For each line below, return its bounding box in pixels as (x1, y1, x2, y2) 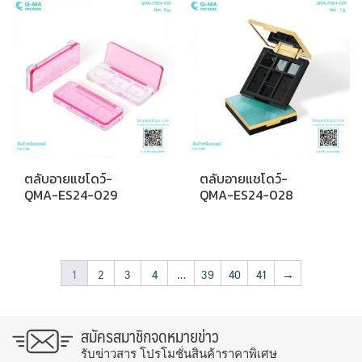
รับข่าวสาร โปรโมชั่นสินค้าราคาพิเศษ (81, 347, 277, 360)
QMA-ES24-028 (200, 185, 294, 205)
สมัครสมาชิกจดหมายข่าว (81, 322, 219, 350)
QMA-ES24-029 (24, 185, 117, 205)
